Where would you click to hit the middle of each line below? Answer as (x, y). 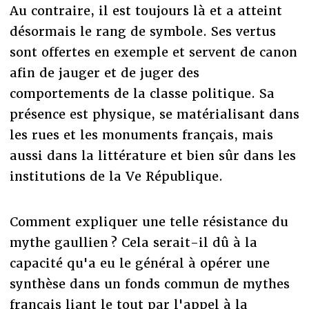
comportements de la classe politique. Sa (142, 93)
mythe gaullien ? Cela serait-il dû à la (133, 242)
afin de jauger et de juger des (104, 72)
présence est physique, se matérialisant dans (154, 114)
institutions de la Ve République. (116, 176)
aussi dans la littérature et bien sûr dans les (152, 155)
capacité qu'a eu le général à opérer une (139, 263)
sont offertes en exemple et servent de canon (153, 52)
